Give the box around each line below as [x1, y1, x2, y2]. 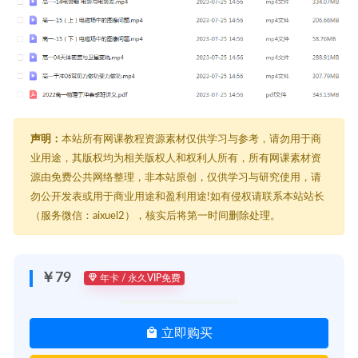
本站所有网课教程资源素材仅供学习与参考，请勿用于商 [62, 133, 321, 144]
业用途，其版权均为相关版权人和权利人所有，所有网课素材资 [30, 153, 321, 163]
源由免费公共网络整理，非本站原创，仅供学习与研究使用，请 [30, 172, 321, 182]
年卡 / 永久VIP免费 [97, 273, 181, 284]
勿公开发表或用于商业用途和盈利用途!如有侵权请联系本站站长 [30, 191, 324, 201]
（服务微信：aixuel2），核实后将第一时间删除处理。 [30, 210, 280, 221]
